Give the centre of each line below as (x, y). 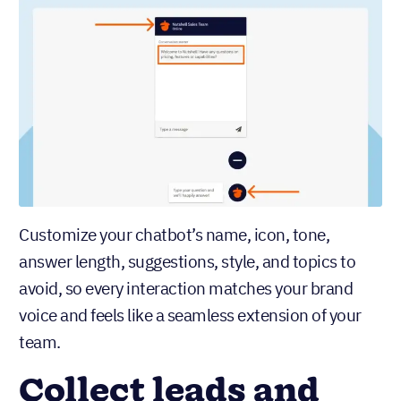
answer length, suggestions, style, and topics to (187, 261)
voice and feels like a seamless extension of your (190, 315)
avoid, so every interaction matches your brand (186, 288)
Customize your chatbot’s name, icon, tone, (174, 234)
